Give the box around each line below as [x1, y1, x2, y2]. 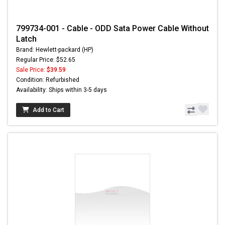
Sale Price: [16, 66, 47, 74]
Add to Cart [33, 106, 64, 114]
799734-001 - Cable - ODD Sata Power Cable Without [16, 24, 209, 34]
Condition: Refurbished [16, 76, 79, 84]
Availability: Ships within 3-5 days [16, 86, 107, 94]
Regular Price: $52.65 [16, 56, 75, 64]
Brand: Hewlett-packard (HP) [16, 46, 93, 54]
